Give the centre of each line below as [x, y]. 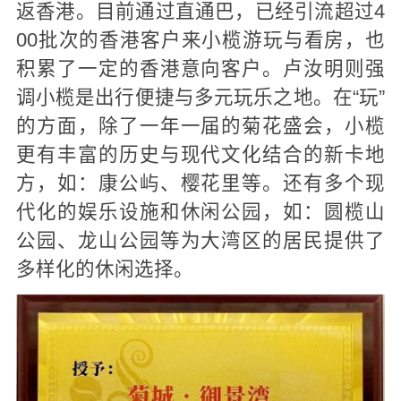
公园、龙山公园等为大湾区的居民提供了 [200, 241]
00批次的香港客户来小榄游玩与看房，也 [200, 41]
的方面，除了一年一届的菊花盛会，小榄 [200, 127]
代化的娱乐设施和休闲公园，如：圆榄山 [200, 213]
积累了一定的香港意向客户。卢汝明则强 [200, 69]
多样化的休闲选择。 [104, 270]
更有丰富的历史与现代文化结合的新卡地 [200, 155]
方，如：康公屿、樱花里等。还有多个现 [200, 184]
